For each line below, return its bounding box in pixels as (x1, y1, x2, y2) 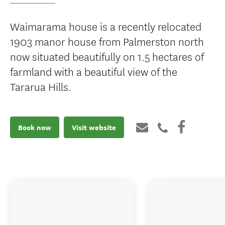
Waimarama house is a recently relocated (10, 18, 201, 34)
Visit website (72, 122, 116, 133)
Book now (18, 122, 51, 133)
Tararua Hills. (10, 78, 71, 94)
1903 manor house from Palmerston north (10, 33, 204, 49)
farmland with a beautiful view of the (10, 63, 177, 79)
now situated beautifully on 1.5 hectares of (10, 48, 204, 64)
